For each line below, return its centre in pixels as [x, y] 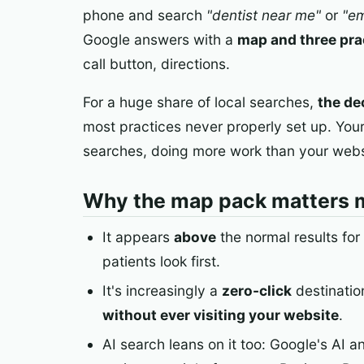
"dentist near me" [264, 15]
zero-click [257, 290]
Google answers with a [160, 39]
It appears [138, 237]
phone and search [145, 15]
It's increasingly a [162, 290]
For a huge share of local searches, [200, 102]
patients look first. [161, 262]
